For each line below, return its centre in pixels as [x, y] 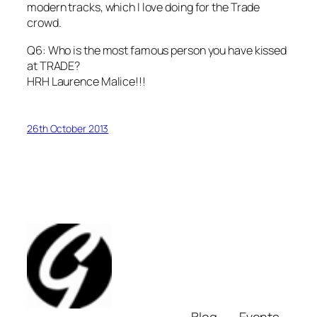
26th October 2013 [68, 128]
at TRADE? [54, 65]
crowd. [44, 23]
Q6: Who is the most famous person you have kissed [157, 50]
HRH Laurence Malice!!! [86, 81]
